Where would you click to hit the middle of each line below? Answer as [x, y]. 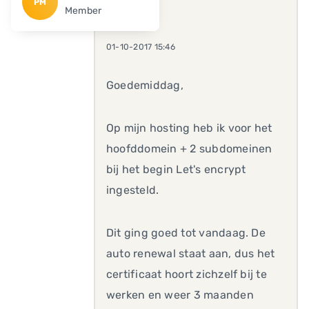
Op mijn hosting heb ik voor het [189, 128]
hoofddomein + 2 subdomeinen [189, 149]
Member [83, 11]
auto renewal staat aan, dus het [191, 253]
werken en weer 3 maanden [180, 295]
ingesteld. [133, 190]
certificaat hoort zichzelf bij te [187, 274]
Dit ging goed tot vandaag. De [186, 233]
